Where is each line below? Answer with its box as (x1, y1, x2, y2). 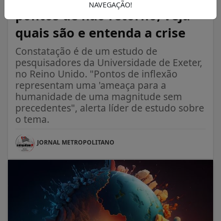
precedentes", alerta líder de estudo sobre (15, 101, 204, 114)
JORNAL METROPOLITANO (37, 138, 114, 147)
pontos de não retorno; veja (15, 6, 190, 24)
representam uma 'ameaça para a (15, 78, 166, 92)
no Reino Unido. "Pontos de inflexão (15, 67, 178, 80)
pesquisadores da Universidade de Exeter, (15, 55, 202, 69)
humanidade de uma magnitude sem (15, 89, 182, 103)
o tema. (15, 112, 49, 126)
